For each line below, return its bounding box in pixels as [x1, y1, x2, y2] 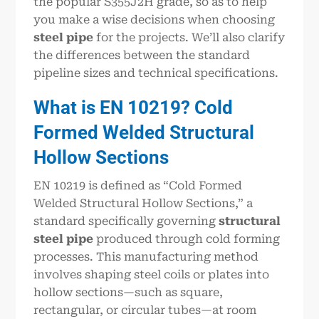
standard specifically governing [33, 214, 219, 228]
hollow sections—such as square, [33, 285, 224, 299]
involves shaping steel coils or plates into [33, 267, 270, 281]
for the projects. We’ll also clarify [93, 31, 286, 44]
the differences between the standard [33, 48, 251, 62]
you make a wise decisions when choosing [33, 13, 276, 26]
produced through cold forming [93, 231, 281, 246]
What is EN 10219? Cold [33, 96, 234, 118]
